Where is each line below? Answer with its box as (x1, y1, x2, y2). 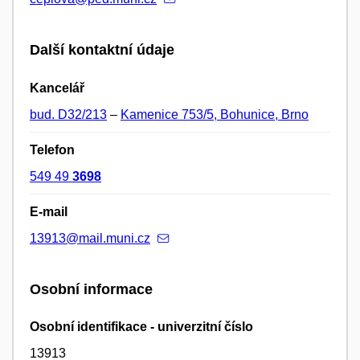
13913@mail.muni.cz (30, 231, 150, 245)
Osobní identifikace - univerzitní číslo (30, 319, 253, 333)
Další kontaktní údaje (30, 42, 174, 59)
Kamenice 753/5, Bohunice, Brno (121, 107, 309, 121)
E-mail (30, 204, 67, 219)
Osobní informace (30, 280, 153, 297)
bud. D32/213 (30, 107, 107, 121)
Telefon (30, 142, 75, 157)
